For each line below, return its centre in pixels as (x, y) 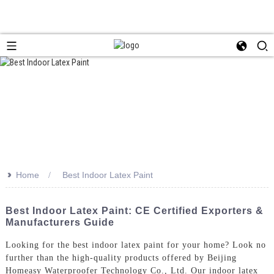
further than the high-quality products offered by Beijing (121, 257)
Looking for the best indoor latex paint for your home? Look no (135, 245)
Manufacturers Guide (60, 222)
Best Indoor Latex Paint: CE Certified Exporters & (134, 210)
